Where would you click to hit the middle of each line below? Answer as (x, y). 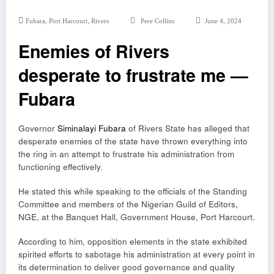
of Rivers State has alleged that (188, 128)
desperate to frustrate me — (133, 75)
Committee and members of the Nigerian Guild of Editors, (128, 204)
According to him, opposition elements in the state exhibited (133, 242)
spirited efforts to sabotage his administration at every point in (137, 254)
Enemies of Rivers (94, 51)
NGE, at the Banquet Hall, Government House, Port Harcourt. (137, 217)
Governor (38, 128)
